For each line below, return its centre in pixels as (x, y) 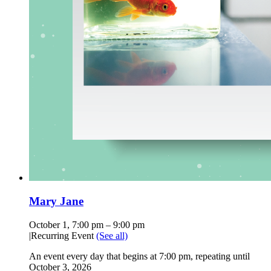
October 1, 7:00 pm (66, 224)
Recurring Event (64, 235)
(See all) (112, 235)
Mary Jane (56, 201)
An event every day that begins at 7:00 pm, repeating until (139, 256)
